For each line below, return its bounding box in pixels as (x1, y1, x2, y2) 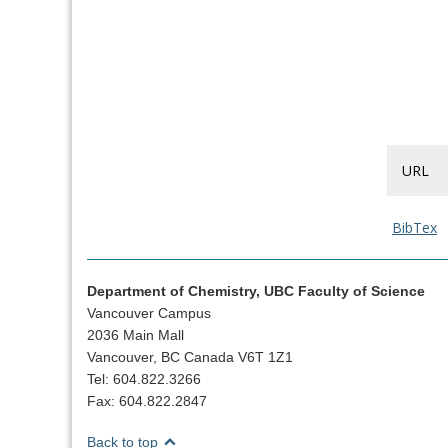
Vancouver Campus (87, 304, 211, 321)
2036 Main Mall (87, 326, 184, 343)
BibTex (392, 218, 437, 237)
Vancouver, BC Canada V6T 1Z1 (87, 348, 293, 365)
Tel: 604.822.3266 (87, 370, 201, 387)
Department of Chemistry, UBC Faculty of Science (87, 282, 425, 299)
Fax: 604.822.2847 (87, 392, 207, 409)
